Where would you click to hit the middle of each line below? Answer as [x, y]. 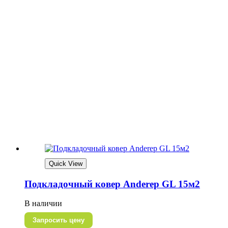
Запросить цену [59, 220]
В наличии [43, 204]
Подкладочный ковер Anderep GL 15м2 [112, 184]
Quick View [66, 164]
